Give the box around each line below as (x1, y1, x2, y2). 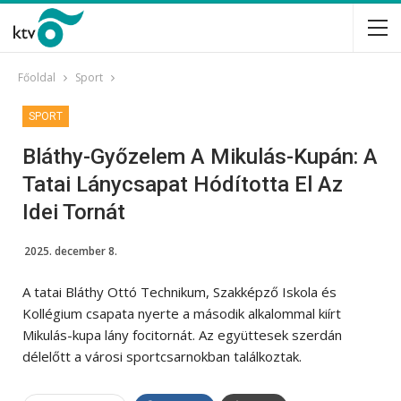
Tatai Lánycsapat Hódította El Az (22, 172, 343, 197)
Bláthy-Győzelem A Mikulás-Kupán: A (22, 144, 378, 169)
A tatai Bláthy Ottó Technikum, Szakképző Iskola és (22, 283, 337, 301)
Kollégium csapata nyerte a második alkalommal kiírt (22, 304, 341, 322)
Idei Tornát (22, 200, 125, 225)
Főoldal (18, 70, 55, 85)
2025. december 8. (24, 243, 117, 259)
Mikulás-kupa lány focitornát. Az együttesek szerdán (22, 326, 342, 344)
